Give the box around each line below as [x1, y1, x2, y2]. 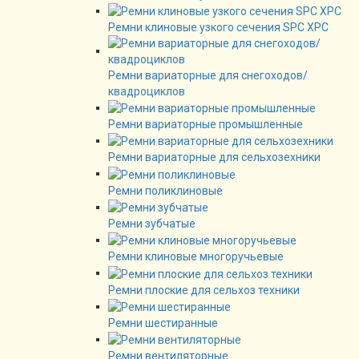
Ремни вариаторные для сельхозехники [108, 151, 321, 164]
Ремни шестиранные [108, 316, 218, 329]
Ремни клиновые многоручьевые [108, 250, 284, 264]
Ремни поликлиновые [108, 184, 223, 197]
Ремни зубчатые [108, 217, 196, 231]
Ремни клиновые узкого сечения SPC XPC [108, 20, 329, 34]
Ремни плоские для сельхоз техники [108, 283, 300, 296]
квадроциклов [108, 84, 185, 98]
